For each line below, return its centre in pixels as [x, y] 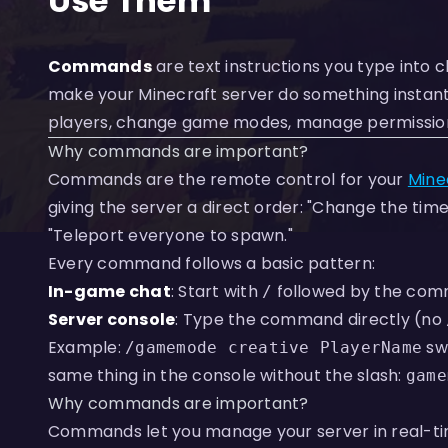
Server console [112, 319]
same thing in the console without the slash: [227, 375]
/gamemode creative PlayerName [274, 347]
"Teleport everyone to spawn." [170, 235]
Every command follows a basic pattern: [212, 263]
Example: [87, 347]
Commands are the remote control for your [228, 179]
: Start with [216, 291]
